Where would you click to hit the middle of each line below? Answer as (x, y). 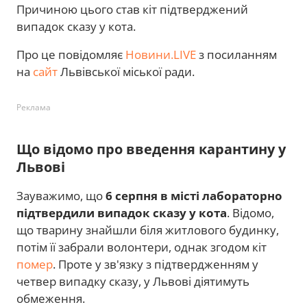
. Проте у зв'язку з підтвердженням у (156, 265)
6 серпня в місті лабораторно (194, 196)
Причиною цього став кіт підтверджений (132, 10)
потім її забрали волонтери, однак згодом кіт (142, 247)
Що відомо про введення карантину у (151, 149)
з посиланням (236, 55)
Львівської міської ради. (126, 72)
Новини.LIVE (161, 55)
